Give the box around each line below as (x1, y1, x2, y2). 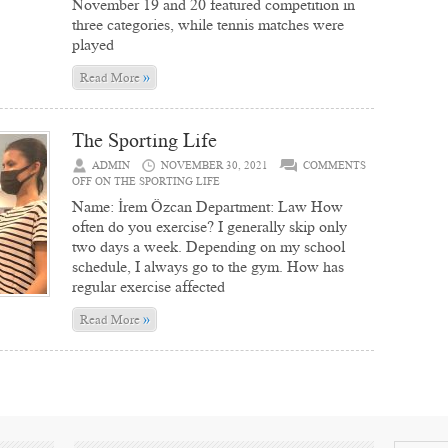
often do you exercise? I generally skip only (72, 216, 347, 237)
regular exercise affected (72, 276, 225, 297)
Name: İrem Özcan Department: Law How (72, 196, 343, 217)
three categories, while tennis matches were (72, 14, 344, 35)
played (72, 34, 114, 55)
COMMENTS (303, 158, 366, 173)
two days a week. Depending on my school (72, 236, 345, 257)
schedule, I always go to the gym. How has (72, 256, 344, 277)
